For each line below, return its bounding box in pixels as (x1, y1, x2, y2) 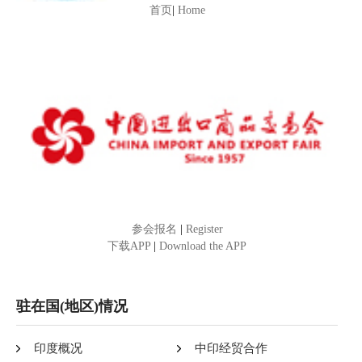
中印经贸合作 (195, 341, 267, 355)
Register (185, 222, 223, 235)
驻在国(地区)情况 (16, 297, 128, 314)
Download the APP (159, 239, 246, 252)
